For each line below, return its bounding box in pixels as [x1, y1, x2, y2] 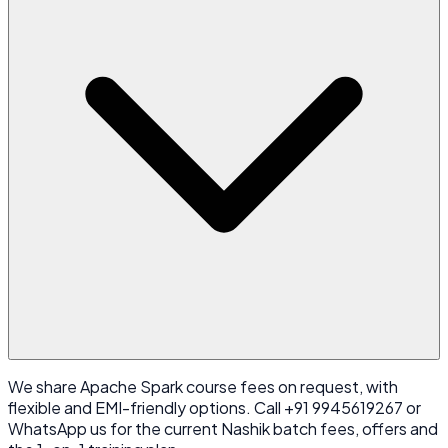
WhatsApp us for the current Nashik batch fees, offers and [8, 417, 438, 439]
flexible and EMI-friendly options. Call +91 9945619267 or [8, 396, 421, 418]
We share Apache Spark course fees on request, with [8, 375, 398, 397]
